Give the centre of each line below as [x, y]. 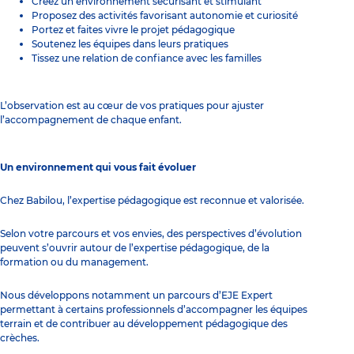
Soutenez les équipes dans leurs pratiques [130, 43]
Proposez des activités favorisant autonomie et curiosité [165, 15]
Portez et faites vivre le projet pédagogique [133, 29]
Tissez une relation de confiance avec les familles [147, 58]
